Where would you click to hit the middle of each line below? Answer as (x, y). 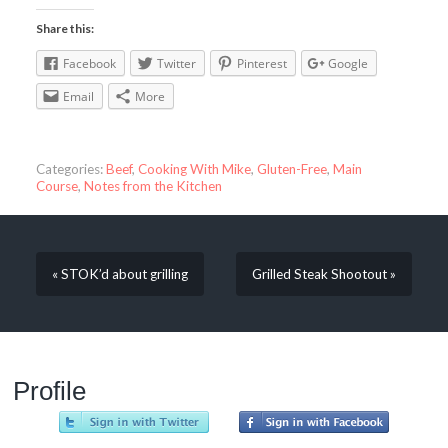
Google (347, 64)
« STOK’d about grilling (119, 273)
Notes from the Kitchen (152, 186)
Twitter (176, 64)
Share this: (64, 29)
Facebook (89, 64)
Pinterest (261, 64)
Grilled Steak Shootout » (324, 273)
